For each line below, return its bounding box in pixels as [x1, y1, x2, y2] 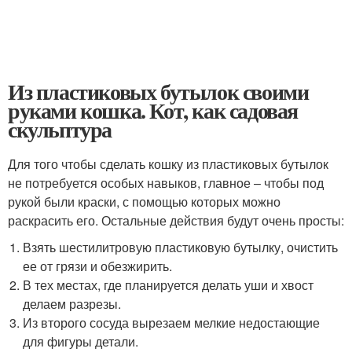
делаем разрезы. [23, 295, 122, 313]
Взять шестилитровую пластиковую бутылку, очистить [23, 238, 339, 256]
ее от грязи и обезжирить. [23, 257, 173, 275]
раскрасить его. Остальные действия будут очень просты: [8, 211, 344, 229]
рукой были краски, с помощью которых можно [8, 192, 280, 211]
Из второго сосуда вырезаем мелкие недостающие [23, 313, 321, 332]
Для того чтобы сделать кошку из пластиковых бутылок [8, 155, 328, 173]
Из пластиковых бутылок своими [8, 75, 309, 108]
